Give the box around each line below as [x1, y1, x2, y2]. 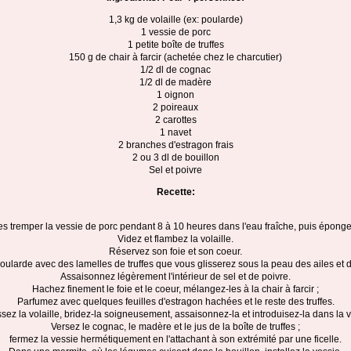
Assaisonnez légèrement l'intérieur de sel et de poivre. [60, 271, 291, 282]
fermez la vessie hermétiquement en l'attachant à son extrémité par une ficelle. [9, 334, 342, 345]
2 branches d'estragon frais [118, 139, 233, 150]
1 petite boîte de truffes [127, 39, 224, 50]
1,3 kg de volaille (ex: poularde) [108, 14, 243, 25]
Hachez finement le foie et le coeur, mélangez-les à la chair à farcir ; [32, 284, 319, 295]
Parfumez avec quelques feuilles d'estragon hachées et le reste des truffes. [16, 296, 335, 307]
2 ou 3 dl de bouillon [132, 152, 219, 163]
